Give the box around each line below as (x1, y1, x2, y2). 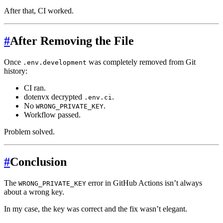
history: (4, 67, 27, 76)
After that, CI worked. (4, 6, 74, 15)
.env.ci (84, 94, 112, 102)
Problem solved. (4, 127, 55, 136)
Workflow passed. (24, 111, 81, 119)
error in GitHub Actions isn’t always (86, 178, 202, 187)
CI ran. (24, 84, 46, 93)
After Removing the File (10, 34, 134, 48)
